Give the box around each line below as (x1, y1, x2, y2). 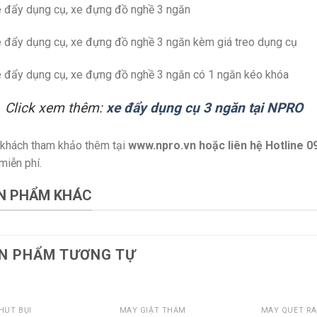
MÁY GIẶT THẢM (119, 305, 186, 315)
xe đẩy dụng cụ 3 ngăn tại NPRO (106, 100, 303, 117)
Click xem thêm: (5, 100, 103, 117)
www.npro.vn (128, 139, 196, 153)
